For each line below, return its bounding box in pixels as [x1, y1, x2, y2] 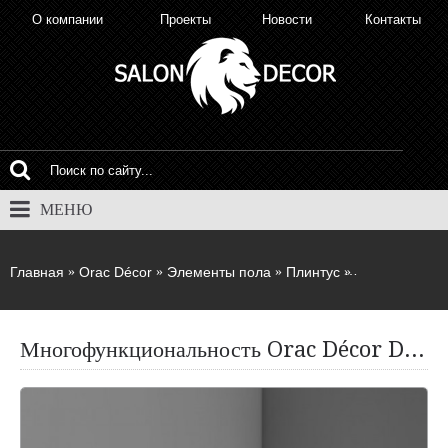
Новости [261, 12, 312, 27]
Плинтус [286, 264, 340, 281]
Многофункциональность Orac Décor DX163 [404, 337, 425, 362]
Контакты [364, 12, 421, 27]
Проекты [159, 12, 211, 27]
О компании [31, 12, 103, 27]
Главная [10, 264, 64, 281]
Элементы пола [167, 264, 271, 281]
